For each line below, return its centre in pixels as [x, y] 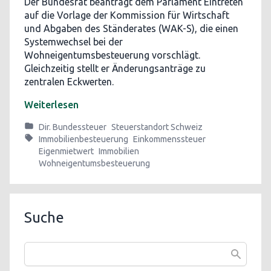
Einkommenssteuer [169, 139]
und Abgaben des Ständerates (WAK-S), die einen [131, 28]
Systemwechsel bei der [73, 42]
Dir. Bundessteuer [73, 127]
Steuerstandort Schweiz [157, 127]
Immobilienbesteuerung [83, 139]
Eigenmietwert [66, 151]
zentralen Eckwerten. [69, 82]
